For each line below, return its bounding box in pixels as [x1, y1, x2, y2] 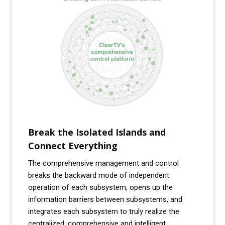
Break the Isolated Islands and [28, 126, 166, 139]
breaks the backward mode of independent [28, 171, 169, 180]
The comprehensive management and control [28, 159, 179, 168]
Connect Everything [28, 140, 118, 152]
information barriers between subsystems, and [28, 195, 182, 204]
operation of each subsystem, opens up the [28, 183, 173, 192]
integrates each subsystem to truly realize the [28, 207, 179, 216]
